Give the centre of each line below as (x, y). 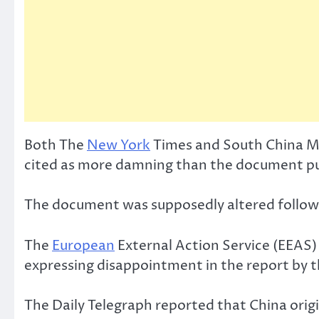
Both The (56, 145)
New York (119, 145)
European (83, 245)
